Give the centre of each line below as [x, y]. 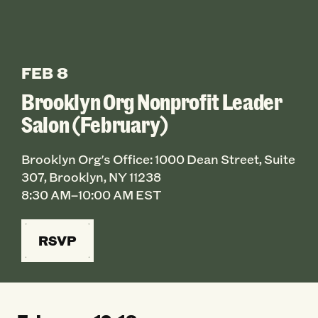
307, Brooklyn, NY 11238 [91, 177]
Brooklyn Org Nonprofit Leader [152, 101]
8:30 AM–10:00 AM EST [91, 195]
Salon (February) [94, 124]
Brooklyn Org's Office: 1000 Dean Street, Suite [158, 159]
